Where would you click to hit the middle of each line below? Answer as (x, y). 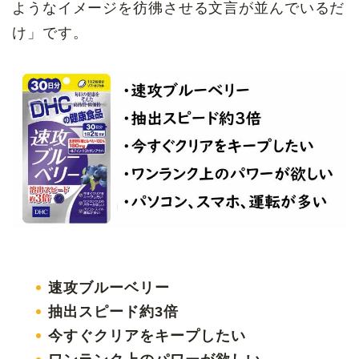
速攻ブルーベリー (109, 287)
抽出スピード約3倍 (113, 311)
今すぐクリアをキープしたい (147, 336)
